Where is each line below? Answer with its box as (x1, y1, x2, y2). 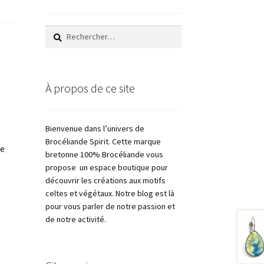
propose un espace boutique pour (45, 161, 168, 173)
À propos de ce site (45, 81, 135, 95)
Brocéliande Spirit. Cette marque (45, 136, 161, 147)
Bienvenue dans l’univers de (45, 123, 144, 134)
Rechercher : (44, 25, 90, 37)
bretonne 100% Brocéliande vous (45, 148, 163, 160)
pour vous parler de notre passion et (45, 200, 175, 212)
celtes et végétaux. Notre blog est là (45, 187, 174, 199)
